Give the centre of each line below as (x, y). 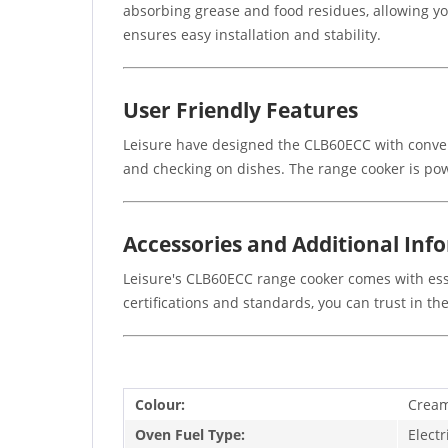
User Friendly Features (240, 109)
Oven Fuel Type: (190, 434)
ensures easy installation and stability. (252, 34)
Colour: (160, 404)
